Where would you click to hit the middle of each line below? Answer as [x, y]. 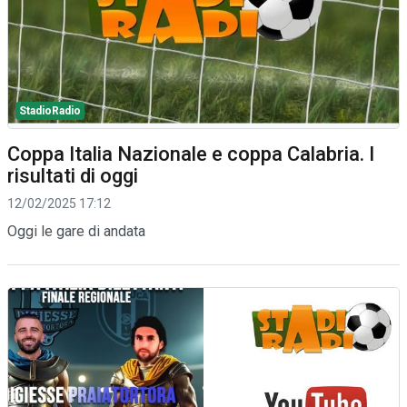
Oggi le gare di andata [76, 231]
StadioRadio [50, 110]
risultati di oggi [73, 175]
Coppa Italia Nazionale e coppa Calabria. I [191, 154]
